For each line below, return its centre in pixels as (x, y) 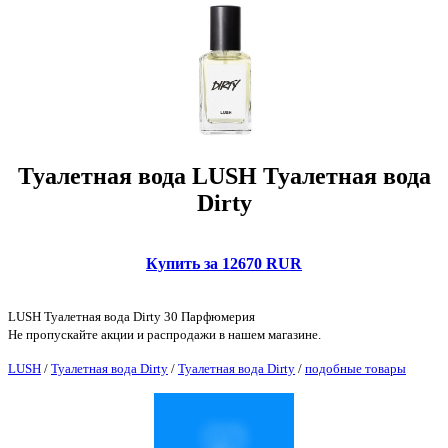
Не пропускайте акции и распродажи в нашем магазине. (164, 334)
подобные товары (355, 368)
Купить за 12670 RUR (224, 263)
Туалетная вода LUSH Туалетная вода (224, 175)
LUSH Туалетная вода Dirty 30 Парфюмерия (131, 316)
